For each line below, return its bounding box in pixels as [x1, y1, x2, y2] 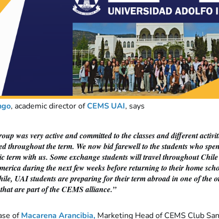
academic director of [15, 101, 87, 112]
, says [125, 101, 147, 112]
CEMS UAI [87, 101, 125, 112]
